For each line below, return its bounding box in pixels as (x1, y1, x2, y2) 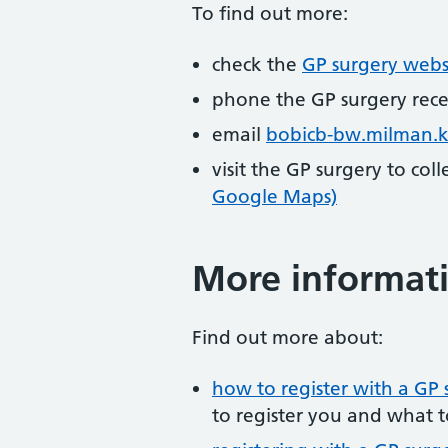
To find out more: (192, 2, 348, 25)
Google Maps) (212, 185, 337, 208)
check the (212, 53, 302, 76)
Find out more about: (192, 326, 383, 349)
